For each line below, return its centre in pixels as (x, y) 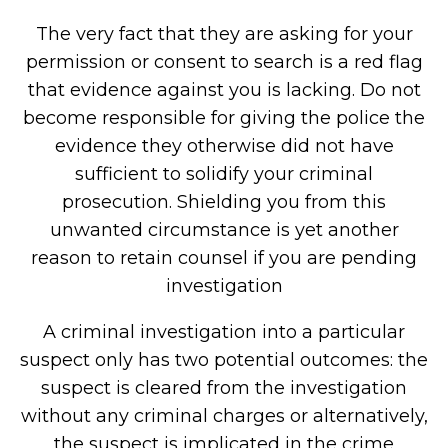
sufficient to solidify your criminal (224, 174)
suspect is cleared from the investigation (224, 388)
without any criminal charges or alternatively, (224, 416)
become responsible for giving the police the (224, 118)
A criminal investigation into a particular (224, 332)
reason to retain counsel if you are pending (224, 258)
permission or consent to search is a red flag (224, 62)
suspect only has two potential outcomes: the (224, 360)
